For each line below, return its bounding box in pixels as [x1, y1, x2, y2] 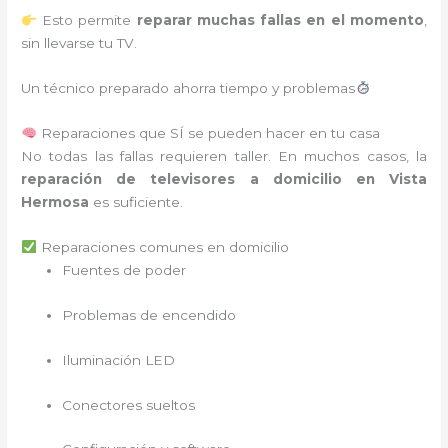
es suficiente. [89, 194, 184, 210]
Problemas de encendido [62, 306, 237, 323]
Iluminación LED [62, 351, 176, 368]
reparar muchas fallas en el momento [136, 12, 424, 29]
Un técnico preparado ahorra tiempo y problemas [21, 80, 356, 97]
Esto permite [36, 12, 137, 29]
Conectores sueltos [62, 396, 196, 413]
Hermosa [21, 194, 90, 210]
